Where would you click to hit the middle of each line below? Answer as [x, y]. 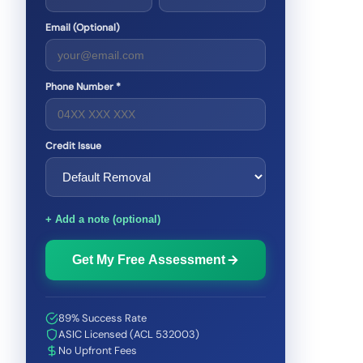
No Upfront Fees [98, 350]
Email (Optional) [83, 28]
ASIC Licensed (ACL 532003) [129, 334]
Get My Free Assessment [148, 260]
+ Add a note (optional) [103, 219]
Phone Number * [83, 87]
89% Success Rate [102, 318]
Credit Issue [73, 146]
